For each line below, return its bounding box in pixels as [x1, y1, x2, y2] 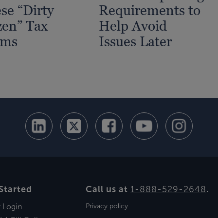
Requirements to [99, 2, 201, 18]
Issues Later [99, 33, 172, 49]
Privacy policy [85, 202, 128, 210]
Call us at [85, 184, 130, 194]
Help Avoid [99, 18, 167, 34]
